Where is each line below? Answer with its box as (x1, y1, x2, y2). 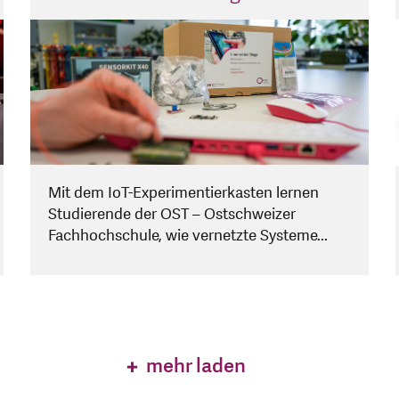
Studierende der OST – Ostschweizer (48, 204, 296, 225)
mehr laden (142, 353, 246, 380)
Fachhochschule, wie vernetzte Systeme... (48, 225, 328, 247)
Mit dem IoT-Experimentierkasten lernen (48, 183, 319, 204)
